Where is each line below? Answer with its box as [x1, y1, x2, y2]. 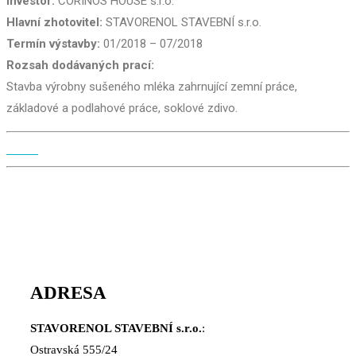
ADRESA [30, 282, 106, 303]
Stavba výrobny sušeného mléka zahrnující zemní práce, [6, 79, 297, 94]
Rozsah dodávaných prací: [6, 58, 154, 72]
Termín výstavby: [6, 37, 100, 51]
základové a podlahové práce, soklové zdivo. [6, 101, 238, 115]
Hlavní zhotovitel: [6, 15, 103, 29]
